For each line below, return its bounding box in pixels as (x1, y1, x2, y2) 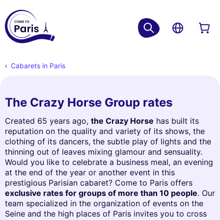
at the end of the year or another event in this (5, 167, 175, 178)
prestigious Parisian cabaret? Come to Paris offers (5, 178, 192, 188)
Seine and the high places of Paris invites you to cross (5, 209, 207, 219)
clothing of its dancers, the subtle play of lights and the (5, 137, 211, 147)
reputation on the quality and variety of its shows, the (5, 126, 205, 137)
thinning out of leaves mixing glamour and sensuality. (5, 147, 202, 157)
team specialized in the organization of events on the (5, 198, 203, 209)
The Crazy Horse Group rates (5, 95, 172, 110)
